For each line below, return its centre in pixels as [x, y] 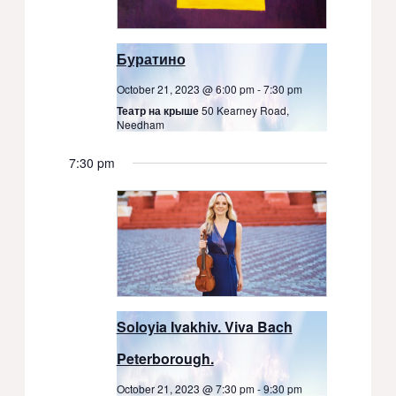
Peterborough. [165, 358]
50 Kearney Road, [245, 110]
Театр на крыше [159, 111]
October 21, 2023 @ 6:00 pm [185, 89]
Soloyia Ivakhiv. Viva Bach [204, 326]
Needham [140, 125]
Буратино [151, 59]
